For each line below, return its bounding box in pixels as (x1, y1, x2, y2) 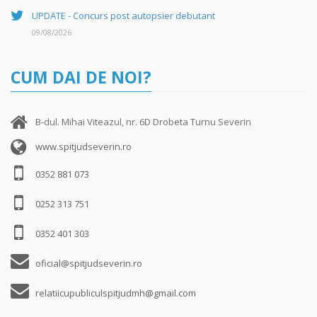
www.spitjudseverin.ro (35, 140, 132, 154)
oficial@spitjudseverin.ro (35, 257, 142, 270)
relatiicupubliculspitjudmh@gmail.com (35, 287, 196, 300)
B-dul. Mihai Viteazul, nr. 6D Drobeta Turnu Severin (35, 115, 251, 129)
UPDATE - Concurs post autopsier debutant (32, 9, 215, 23)
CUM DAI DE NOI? (11, 66, 151, 89)
